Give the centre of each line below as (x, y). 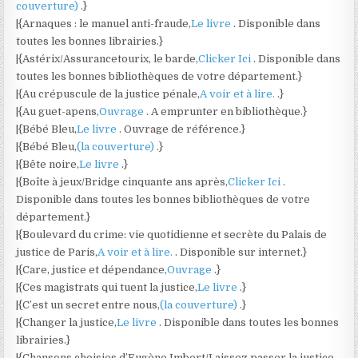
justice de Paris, (57, 252)
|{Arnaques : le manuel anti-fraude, (104, 24)
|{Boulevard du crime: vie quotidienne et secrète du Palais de (172, 235)
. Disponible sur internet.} (241, 252)
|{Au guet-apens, (58, 111)
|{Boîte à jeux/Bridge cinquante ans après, (122, 182)
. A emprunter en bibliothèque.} (227, 111)
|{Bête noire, (48, 164)
